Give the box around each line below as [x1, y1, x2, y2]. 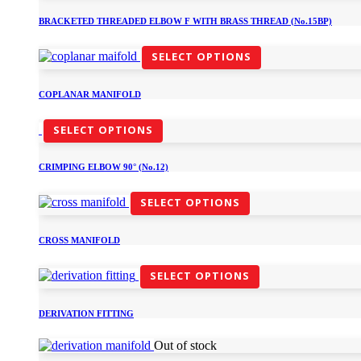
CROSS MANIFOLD [39, 235, 120, 246]
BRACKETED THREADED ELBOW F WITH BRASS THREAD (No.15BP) [39, 15, 332, 26]
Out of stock [154, 338, 217, 353]
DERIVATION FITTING [39, 309, 134, 319]
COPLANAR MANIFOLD [39, 89, 141, 99]
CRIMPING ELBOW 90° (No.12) [39, 162, 168, 172]
